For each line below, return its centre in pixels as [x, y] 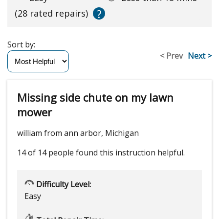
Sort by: [23, 45]
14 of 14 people [45, 153]
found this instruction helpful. [130, 153]
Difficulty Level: [63, 185]
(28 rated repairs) [51, 13]
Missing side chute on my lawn [95, 98]
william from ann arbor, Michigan [78, 133]
